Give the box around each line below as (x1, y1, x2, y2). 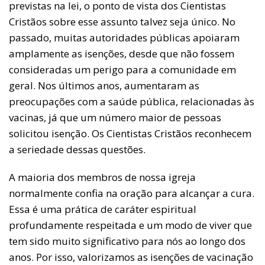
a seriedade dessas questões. (9, 143, 146, 156)
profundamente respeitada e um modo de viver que (9, 218, 252, 232)
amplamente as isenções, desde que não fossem (9, 47, 234, 60)
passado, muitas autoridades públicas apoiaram (9, 31, 240, 44)
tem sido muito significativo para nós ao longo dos (9, 234, 245, 248)
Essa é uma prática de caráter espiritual (9, 202, 196, 216)
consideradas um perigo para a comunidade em (9, 63, 236, 76)
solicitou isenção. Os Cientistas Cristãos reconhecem (9, 127, 251, 140)
